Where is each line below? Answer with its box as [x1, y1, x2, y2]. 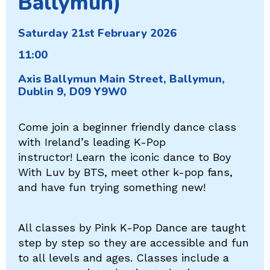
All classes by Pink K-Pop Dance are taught [18, 221, 246, 234]
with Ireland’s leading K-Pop [18, 136, 166, 149]
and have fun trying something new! [18, 181, 206, 194]
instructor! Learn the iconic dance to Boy [18, 151, 231, 164]
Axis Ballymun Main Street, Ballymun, [18, 71, 225, 86]
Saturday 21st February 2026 [18, 25, 177, 40]
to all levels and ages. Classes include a [18, 251, 229, 264]
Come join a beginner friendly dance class [18, 121, 236, 134]
